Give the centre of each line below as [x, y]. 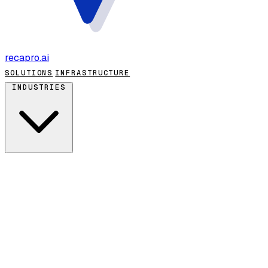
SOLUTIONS [29, 73]
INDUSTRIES [39, 88]
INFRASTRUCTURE [93, 73]
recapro [22, 58]
